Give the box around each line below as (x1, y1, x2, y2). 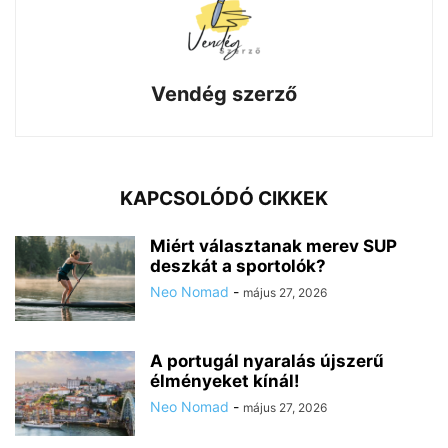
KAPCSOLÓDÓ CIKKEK (120, 186, 328, 210)
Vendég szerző (151, 81, 297, 106)
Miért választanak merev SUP (150, 235, 397, 256)
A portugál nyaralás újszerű (150, 350, 384, 371)
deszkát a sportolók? (150, 255, 326, 276)
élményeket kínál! (150, 370, 300, 391)
